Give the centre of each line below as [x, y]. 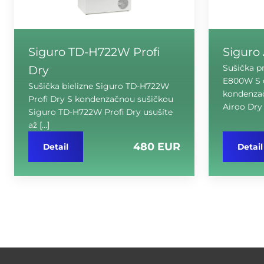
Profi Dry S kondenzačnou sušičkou [101, 99]
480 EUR [157, 146]
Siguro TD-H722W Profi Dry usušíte [100, 112]
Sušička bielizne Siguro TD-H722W [99, 86]
